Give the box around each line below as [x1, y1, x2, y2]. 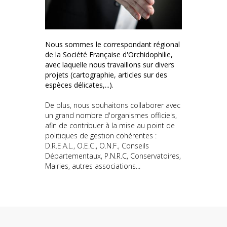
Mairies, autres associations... [45, 161, 140, 171]
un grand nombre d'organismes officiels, [45, 110, 177, 120]
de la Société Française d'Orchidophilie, [45, 49, 173, 59]
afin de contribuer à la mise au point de [45, 120, 175, 130]
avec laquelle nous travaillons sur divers [45, 59, 174, 69]
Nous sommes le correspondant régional [45, 39, 180, 49]
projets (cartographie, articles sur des [45, 69, 167, 80]
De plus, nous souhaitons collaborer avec [45, 100, 180, 110]
